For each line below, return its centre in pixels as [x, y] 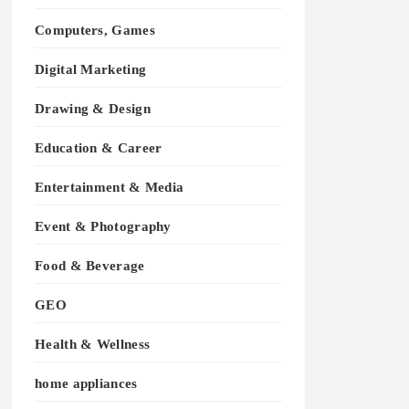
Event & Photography [103, 225]
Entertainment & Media [110, 186]
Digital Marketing [91, 68]
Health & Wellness [93, 343]
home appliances [86, 383]
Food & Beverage [90, 265]
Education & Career [99, 147]
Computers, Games [95, 29]
